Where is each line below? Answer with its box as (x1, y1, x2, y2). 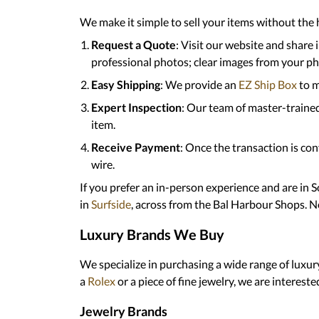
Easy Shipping (91, 77, 160, 91)
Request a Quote (91, 37, 176, 51)
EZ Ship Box (236, 77, 297, 91)
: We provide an (160, 77, 236, 91)
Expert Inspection (91, 100, 182, 114)
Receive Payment (91, 140, 180, 154)
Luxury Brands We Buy (80, 225, 224, 243)
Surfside (89, 197, 131, 211)
